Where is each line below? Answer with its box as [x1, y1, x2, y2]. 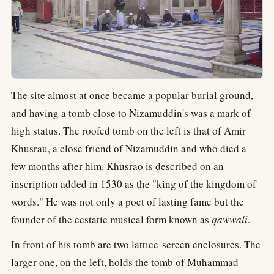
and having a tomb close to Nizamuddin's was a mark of [11, 106, 251, 120]
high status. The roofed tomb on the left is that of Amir [11, 124, 246, 138]
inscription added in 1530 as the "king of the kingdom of [11, 177, 256, 191]
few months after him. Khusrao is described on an [11, 159, 224, 174]
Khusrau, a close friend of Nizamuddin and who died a [11, 141, 246, 156]
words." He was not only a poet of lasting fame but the [11, 194, 244, 209]
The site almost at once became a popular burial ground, [11, 88, 253, 103]
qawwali [212, 212, 248, 227]
